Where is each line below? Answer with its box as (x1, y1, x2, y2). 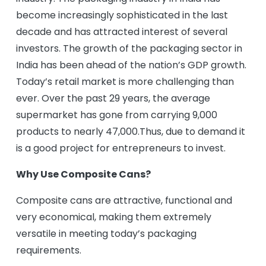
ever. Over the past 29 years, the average (16, 91, 210, 105)
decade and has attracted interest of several (16, 25, 227, 39)
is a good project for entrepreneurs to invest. (16, 141, 226, 155)
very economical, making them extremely (16, 210, 211, 224)
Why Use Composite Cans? (16, 167, 151, 181)
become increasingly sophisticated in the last (16, 8, 228, 22)
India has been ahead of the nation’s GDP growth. (16, 58, 246, 72)
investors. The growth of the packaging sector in (16, 42, 242, 55)
